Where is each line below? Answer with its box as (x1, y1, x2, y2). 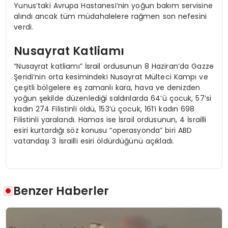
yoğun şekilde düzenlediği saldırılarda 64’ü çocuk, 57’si (14, 93, 212, 103)
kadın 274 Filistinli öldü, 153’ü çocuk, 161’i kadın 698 (14, 103, 195, 114)
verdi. (14, 21, 34, 32)
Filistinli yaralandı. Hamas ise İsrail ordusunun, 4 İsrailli (14, 114, 207, 125)
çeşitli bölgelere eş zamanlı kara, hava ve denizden (14, 82, 201, 93)
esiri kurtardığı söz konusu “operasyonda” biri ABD (14, 125, 192, 135)
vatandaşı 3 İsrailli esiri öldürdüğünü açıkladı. (14, 135, 175, 146)
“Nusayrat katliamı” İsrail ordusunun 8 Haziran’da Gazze (14, 61, 214, 71)
